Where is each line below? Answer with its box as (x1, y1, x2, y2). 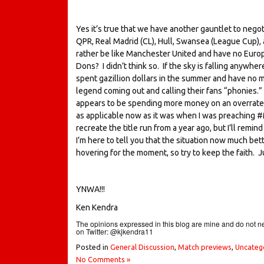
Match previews (177, 242, 232, 251)
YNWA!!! (75, 184, 105, 194)
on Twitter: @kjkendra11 (75, 226, 153, 236)
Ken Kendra (75, 202, 118, 212)
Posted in (75, 242, 110, 251)
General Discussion (110, 242, 174, 251)
